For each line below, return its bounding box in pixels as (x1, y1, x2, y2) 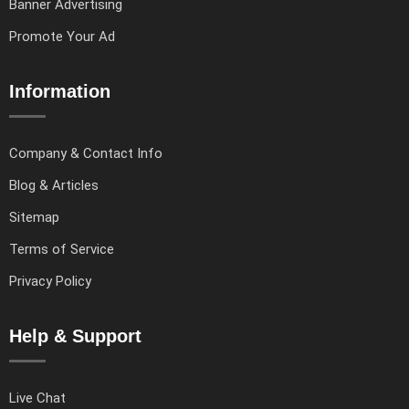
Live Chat (9, 390, 66, 407)
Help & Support (9, 326, 142, 347)
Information (9, 81, 110, 102)
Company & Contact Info (9, 145, 163, 163)
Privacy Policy (9, 273, 91, 290)
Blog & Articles (9, 177, 99, 194)
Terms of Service (9, 241, 114, 258)
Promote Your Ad (9, 28, 115, 46)
